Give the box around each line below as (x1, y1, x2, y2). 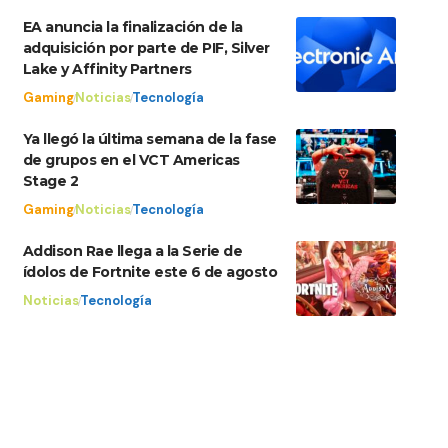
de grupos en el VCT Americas (22, 151, 240, 170)
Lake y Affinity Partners (22, 60, 192, 79)
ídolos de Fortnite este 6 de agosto (22, 263, 278, 282)
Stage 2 (22, 172, 79, 191)
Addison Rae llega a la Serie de (22, 242, 243, 261)
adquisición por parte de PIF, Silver (22, 39, 270, 58)
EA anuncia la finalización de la (22, 18, 243, 37)
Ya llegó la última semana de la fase (22, 130, 277, 149)
